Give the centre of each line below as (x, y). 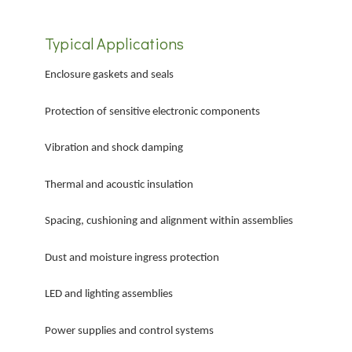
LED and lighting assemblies (109, 295)
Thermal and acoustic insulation (119, 185)
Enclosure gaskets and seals (110, 75)
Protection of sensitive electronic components (153, 112)
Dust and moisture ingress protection (132, 258)
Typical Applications (115, 44)
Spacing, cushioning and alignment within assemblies (169, 222)
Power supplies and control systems (130, 331)
